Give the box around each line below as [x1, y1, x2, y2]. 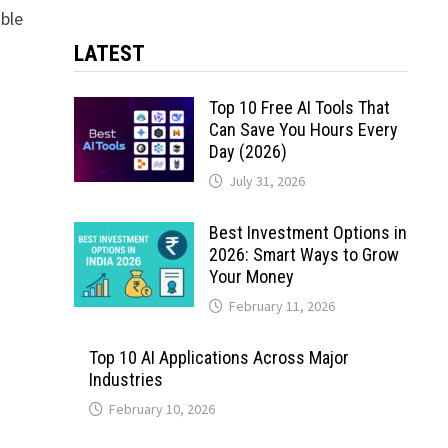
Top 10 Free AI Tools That [208, 97, 390, 118]
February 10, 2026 [108, 400, 215, 418]
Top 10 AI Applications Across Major [88, 347, 349, 368]
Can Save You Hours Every [208, 119, 398, 140]
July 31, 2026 [228, 172, 305, 190]
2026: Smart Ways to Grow [208, 244, 399, 265]
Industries [88, 369, 163, 390]
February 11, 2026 [228, 297, 335, 315]
